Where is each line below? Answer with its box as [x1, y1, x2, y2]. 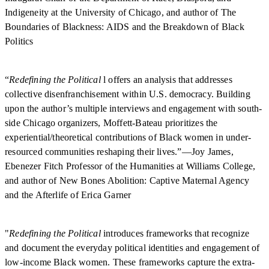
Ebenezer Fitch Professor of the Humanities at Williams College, [5, 160, 256, 171]
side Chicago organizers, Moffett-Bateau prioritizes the [5, 117, 218, 128]
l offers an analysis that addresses [103, 74, 232, 85]
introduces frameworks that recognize [100, 228, 249, 238]
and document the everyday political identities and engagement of [5, 242, 260, 253]
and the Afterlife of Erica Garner [5, 189, 131, 200]
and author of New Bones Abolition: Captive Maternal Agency [5, 175, 250, 186]
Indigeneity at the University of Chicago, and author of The [5, 7, 237, 17]
